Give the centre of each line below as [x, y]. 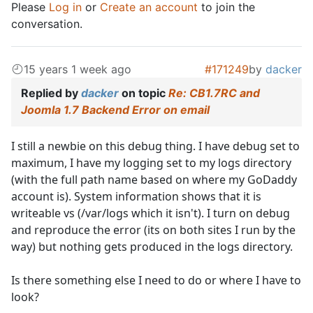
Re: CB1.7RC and [214, 93]
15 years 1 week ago [78, 69]
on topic [144, 93]
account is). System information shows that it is [136, 196]
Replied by [51, 93]
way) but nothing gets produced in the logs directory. [152, 246]
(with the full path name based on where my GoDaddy [154, 179]
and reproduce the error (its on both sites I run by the [153, 230]
